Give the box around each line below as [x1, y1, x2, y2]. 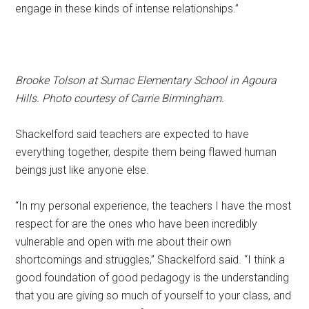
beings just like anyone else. [15, 163, 150, 177]
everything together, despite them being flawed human [15, 146, 277, 159]
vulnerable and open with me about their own [15, 235, 232, 249]
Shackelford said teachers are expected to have [15, 128, 250, 141]
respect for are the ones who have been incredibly [15, 217, 258, 231]
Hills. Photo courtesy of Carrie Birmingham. [15, 92, 225, 106]
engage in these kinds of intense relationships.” [15, 2, 239, 16]
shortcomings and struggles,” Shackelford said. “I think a [15, 253, 286, 267]
